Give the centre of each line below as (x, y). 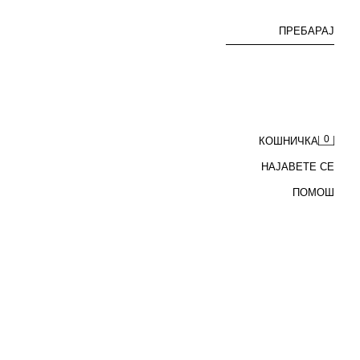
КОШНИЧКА (288, 141)
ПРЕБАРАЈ (307, 31)
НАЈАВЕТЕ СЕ (298, 167)
